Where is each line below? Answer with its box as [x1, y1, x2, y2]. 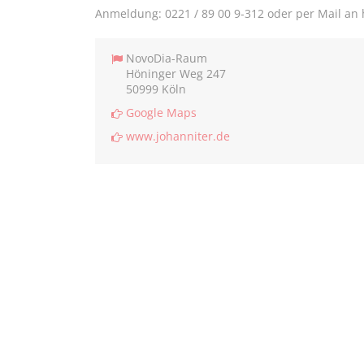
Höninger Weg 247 [126, 66, 226, 82]
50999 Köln [126, 81, 186, 97]
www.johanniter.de [126, 128, 230, 145]
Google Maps [126, 105, 197, 121]
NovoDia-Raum [126, 50, 207, 67]
